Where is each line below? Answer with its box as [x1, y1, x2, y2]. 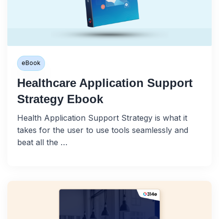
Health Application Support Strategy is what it [17, 112, 187, 123]
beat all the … [17, 137, 67, 147]
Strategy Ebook [17, 92, 103, 106]
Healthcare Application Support [17, 76, 193, 89]
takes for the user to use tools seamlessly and [17, 125, 188, 135]
